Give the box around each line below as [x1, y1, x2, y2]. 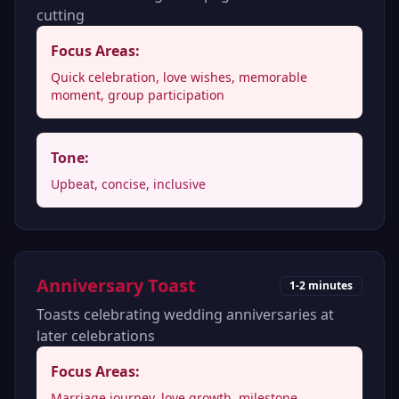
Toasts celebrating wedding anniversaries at [37, 305, 334, 324]
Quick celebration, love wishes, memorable [51, 69, 307, 85]
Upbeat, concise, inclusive [51, 175, 206, 192]
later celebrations [37, 326, 155, 346]
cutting [37, 5, 85, 25]
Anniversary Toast [37, 273, 196, 297]
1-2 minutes [289, 278, 353, 293]
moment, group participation [51, 86, 224, 103]
